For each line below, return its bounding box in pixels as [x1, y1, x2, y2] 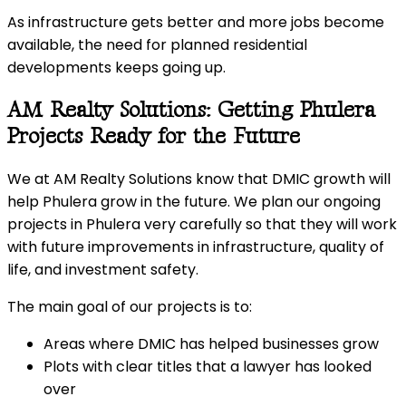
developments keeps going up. [7, 57, 226, 79]
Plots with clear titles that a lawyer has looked [43, 356, 372, 378]
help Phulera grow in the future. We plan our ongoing [7, 191, 381, 213]
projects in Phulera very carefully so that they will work [7, 214, 397, 236]
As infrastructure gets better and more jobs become [7, 12, 384, 34]
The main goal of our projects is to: [7, 296, 252, 318]
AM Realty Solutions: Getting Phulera [7, 97, 375, 124]
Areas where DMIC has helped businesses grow [43, 333, 379, 355]
